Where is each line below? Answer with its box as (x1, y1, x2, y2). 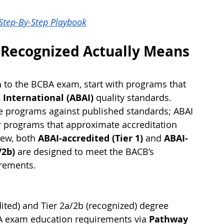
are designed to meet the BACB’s (15, 145, 156, 158)
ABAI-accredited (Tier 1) (38, 132, 143, 145)
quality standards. (93, 91, 174, 104)
